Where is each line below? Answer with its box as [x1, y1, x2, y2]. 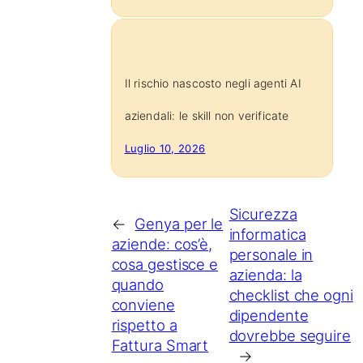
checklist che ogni [228, 285, 353, 304]
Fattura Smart [111, 336, 209, 355]
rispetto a [111, 316, 177, 335]
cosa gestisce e [111, 255, 219, 274]
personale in [228, 245, 314, 263]
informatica [228, 224, 306, 243]
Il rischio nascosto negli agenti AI [124, 75, 301, 90]
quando [111, 275, 164, 294]
